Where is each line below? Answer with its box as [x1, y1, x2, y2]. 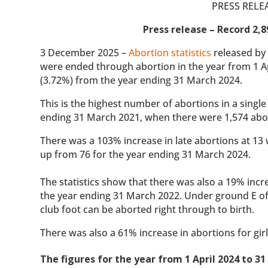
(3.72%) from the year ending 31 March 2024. [40, 73, 245, 87]
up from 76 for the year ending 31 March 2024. [40, 147, 251, 161]
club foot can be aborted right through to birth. [40, 202, 255, 216]
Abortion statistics [129, 45, 212, 59]
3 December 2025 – [40, 45, 129, 59]
